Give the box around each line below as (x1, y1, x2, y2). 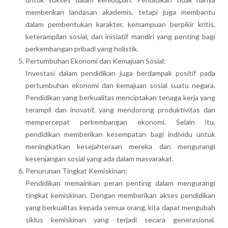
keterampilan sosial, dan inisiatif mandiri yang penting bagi (25, 32, 216, 41)
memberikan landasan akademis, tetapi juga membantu (25, 7, 216, 16)
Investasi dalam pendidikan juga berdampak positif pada (25, 68, 216, 77)
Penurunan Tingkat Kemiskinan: (25, 166, 127, 175)
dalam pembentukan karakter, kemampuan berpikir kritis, (25, 19, 216, 28)
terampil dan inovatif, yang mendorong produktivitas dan (25, 105, 216, 114)
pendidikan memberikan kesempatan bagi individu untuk (25, 129, 216, 138)
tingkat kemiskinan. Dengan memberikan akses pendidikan (25, 190, 216, 199)
